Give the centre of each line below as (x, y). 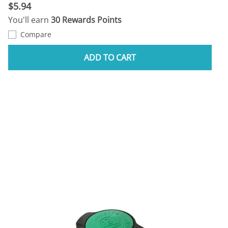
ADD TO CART (110, 57)
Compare (36, 34)
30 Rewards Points (86, 20)
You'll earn (30, 20)
